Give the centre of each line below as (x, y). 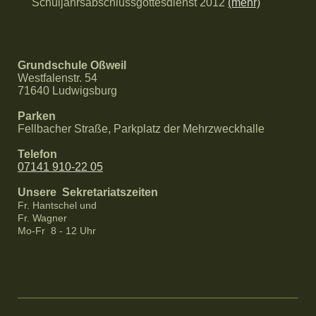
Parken (37, 116)
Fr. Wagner (42, 218)
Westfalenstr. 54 (57, 78)
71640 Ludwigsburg (67, 91)
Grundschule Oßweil (72, 66)
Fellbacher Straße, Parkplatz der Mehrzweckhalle (141, 129)
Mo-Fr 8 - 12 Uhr (57, 231)
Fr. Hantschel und (57, 206)
